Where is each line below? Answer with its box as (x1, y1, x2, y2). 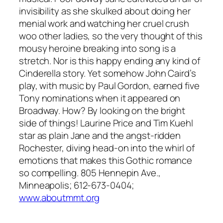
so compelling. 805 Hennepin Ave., (19, 166, 161, 179)
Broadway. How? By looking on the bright (19, 104, 186, 117)
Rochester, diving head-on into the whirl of (19, 141, 195, 154)
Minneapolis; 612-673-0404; (19, 178, 134, 192)
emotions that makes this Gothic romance (19, 153, 193, 167)
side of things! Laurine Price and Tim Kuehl (19, 116, 193, 129)
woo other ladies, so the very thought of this (19, 29, 203, 42)
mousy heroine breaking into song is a (19, 41, 176, 55)
